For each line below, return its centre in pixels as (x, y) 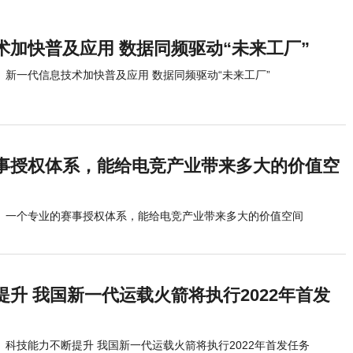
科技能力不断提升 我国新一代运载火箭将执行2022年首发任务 (158, 345)
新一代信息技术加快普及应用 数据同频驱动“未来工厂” (138, 75)
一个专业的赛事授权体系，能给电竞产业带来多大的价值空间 (154, 216)
